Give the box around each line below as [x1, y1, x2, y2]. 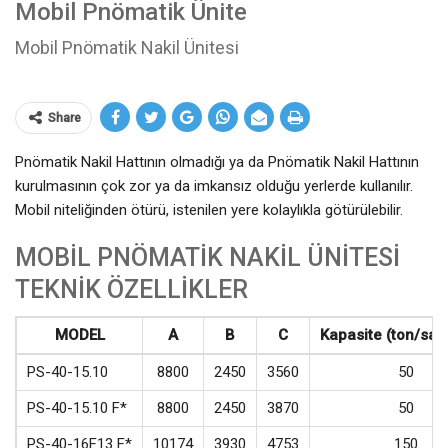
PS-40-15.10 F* [27, 399, 127, 417]
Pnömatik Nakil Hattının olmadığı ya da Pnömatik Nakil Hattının [15, 153, 419, 171]
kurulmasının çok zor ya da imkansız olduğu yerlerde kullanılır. [15, 177, 413, 195]
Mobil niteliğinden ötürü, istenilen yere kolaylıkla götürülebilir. [15, 201, 403, 219]
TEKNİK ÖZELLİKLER [15, 275, 248, 304]
